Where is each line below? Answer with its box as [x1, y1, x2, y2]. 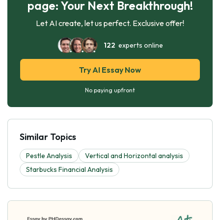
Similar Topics [20, 131, 76, 142]
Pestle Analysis [26, 151, 72, 160]
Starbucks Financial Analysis [26, 165, 113, 174]
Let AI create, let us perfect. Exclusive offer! [36, 18, 184, 28]
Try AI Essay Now [79, 64, 141, 75]
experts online [115, 40, 163, 50]
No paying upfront [85, 86, 135, 94]
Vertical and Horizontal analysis [85, 151, 183, 160]
